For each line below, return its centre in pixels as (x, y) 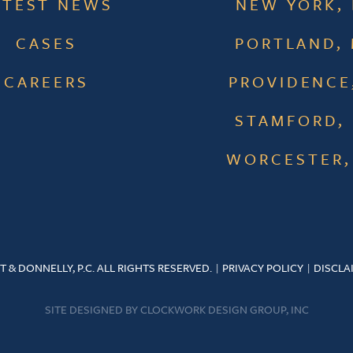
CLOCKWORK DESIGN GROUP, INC (224, 309)
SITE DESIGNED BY (92, 309)
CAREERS (46, 81)
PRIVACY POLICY (263, 267)
